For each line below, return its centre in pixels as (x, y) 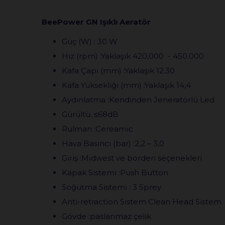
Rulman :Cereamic (97, 129)
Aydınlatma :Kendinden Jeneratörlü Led (139, 99)
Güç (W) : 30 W (90, 41)
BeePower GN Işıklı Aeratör (96, 22)
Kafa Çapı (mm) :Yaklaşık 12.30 (127, 70)
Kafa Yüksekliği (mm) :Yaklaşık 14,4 (126, 85)
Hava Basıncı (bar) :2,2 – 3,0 (114, 143)
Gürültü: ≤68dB (111, 114)
